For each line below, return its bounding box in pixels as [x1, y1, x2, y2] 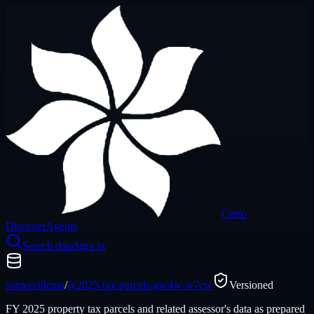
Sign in [74, 240, 105, 252]
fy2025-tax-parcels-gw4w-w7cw [67, 279, 212, 291]
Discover [6, 220, 46, 232]
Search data [22, 240, 74, 252]
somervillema [6, 279, 64, 291]
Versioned [229, 279, 273, 291]
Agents [46, 220, 77, 232]
